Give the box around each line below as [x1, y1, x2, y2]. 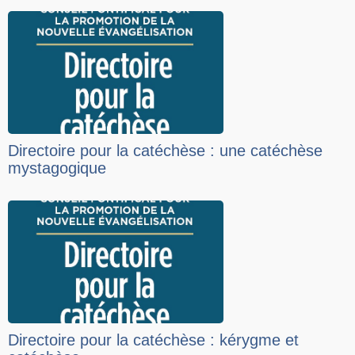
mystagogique [8, 159, 106, 177]
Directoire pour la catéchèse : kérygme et [8, 331, 299, 349]
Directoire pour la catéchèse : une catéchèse [8, 142, 323, 160]
